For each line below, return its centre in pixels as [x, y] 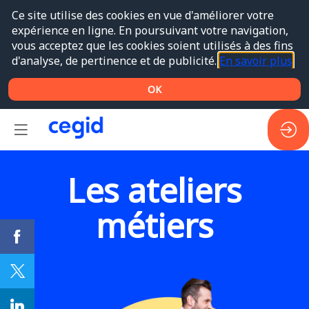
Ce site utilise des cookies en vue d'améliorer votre [142, 15]
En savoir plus [256, 60]
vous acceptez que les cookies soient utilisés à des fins [152, 45]
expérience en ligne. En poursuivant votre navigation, [150, 30]
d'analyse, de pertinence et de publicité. [115, 60]
